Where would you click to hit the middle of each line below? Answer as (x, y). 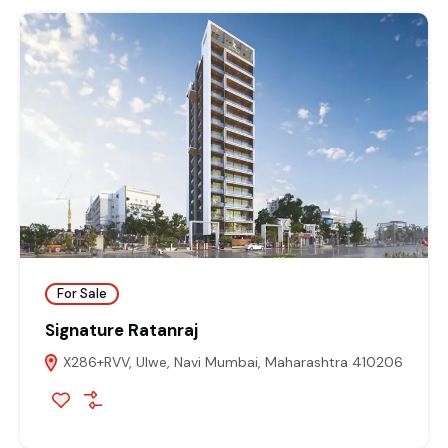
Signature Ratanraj (121, 329)
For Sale (82, 294)
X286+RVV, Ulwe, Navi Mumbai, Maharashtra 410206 (231, 361)
